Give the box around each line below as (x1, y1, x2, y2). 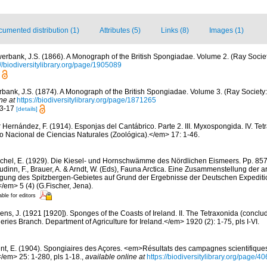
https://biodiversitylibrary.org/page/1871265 (17, 95, 156, 104)
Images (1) (209, 26, 244, 35)
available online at (85, 252, 145, 261)
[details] (16, 105, 38, 112)
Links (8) (161, 26, 189, 35)
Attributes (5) (100, 26, 141, 35)
